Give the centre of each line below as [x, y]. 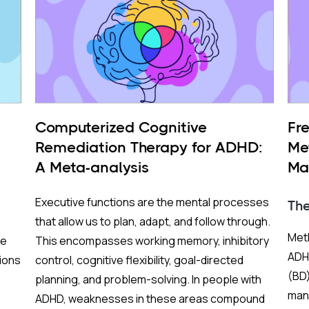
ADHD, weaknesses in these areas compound [150, 299]
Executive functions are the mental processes [152, 202]
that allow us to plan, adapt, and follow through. [152, 221]
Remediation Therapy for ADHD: [148, 147]
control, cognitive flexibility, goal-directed [139, 260]
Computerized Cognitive [121, 127]
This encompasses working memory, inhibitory [152, 241]
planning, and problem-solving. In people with [148, 279]
